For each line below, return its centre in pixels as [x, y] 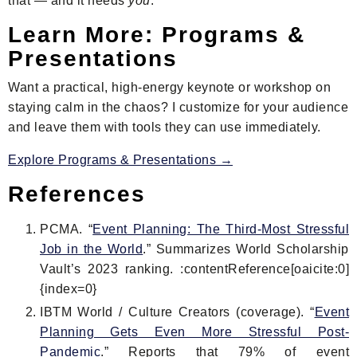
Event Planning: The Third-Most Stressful [221, 229]
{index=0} [69, 289]
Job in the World [92, 249]
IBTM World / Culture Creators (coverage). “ [177, 312]
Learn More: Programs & [157, 35]
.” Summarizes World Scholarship [246, 249]
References [77, 194]
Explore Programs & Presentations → [120, 160]
